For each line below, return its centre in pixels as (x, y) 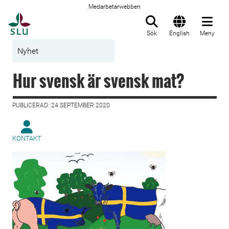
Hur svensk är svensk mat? (98, 81)
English (179, 33)
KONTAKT (27, 138)
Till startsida (56, 18)
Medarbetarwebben (114, 7)
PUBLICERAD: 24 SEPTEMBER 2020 (61, 105)
